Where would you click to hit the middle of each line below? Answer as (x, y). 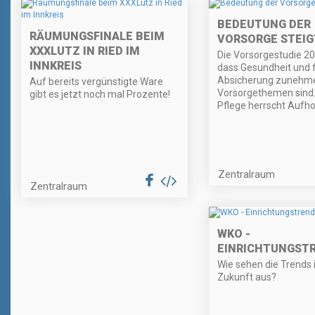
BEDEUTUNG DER (264, 25)
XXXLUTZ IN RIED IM (85, 51)
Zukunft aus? (246, 277)
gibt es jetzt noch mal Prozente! (100, 94)
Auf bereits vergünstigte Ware (96, 81)
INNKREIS (56, 65)
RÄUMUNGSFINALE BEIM (97, 36)
